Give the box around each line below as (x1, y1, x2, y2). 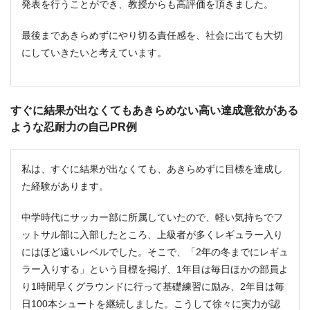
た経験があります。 (21, 180, 109, 192)
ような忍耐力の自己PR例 (10, 120, 137, 133)
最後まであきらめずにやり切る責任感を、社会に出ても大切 (21, 29, 283, 41)
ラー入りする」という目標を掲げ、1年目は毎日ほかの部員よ (21, 263, 289, 275)
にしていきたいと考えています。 (21, 46, 167, 58)
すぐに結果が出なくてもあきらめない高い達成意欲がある (10, 104, 298, 116)
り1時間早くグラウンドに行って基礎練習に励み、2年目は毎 (21, 280, 284, 292)
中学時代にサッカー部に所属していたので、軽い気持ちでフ (21, 211, 283, 223)
